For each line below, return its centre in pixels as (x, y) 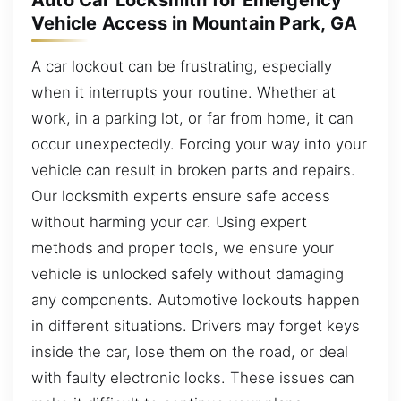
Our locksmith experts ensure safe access (181, 196)
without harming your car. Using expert (169, 222)
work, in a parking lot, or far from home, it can (192, 118)
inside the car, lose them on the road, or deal (190, 351)
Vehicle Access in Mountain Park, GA (195, 24)
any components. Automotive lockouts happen (196, 299)
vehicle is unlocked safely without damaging (188, 273)
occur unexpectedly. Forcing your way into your (199, 144)
